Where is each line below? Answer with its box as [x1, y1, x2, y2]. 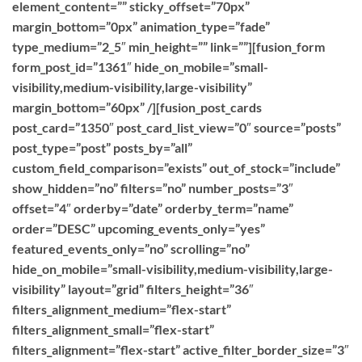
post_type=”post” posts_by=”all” [12, 140, 192, 155]
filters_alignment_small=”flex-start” [12, 322, 214, 337]
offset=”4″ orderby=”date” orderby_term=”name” [12, 200, 293, 216]
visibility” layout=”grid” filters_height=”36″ [12, 281, 254, 297]
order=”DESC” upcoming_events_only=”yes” [12, 221, 265, 236]
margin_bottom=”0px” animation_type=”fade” [12, 19, 270, 34]
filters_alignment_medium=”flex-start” [12, 301, 231, 317]
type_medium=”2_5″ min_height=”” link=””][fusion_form [12, 39, 325, 54]
